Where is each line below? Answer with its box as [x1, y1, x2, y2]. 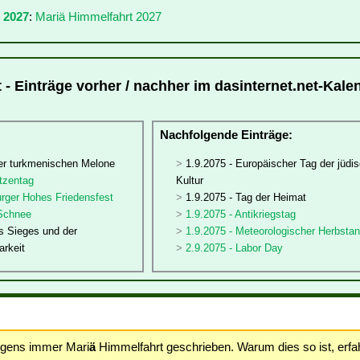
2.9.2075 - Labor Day [185, 242, 283, 255]
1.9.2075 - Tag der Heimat [185, 191, 306, 204]
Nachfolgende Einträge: [159, 127, 292, 141]
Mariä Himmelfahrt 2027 [35, 9, 162, 23]
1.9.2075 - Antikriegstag [185, 208, 296, 221]
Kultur [175, 174, 203, 187]
